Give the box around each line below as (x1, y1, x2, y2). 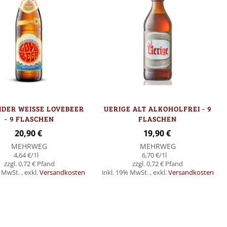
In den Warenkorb (63, 191, 140, 204)
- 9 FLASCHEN (4, 114, 54, 124)
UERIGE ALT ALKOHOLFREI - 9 (104, 104, 212, 114)
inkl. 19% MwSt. (101, 168, 150, 177)
